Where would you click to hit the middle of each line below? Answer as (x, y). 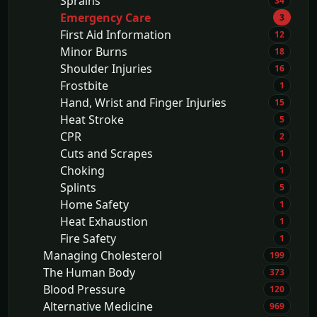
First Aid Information (116, 34)
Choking (82, 170)
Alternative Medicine (98, 306)
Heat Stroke (92, 119)
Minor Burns (94, 51)
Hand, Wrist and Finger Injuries (143, 102)
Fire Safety (88, 238)
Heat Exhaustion (104, 221)
